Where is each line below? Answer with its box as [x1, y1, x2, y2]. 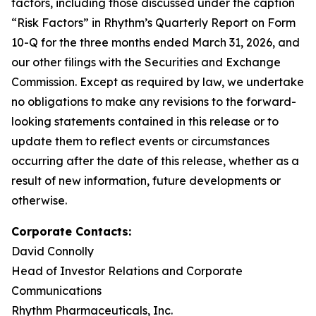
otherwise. [11, 193, 67, 207]
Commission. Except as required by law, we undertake [11, 74, 304, 89]
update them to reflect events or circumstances [11, 133, 269, 148]
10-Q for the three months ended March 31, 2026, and [11, 35, 300, 49]
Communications [11, 283, 102, 298]
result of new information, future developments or [11, 173, 281, 188]
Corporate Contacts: [11, 224, 131, 238]
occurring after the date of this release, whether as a [11, 153, 299, 168]
